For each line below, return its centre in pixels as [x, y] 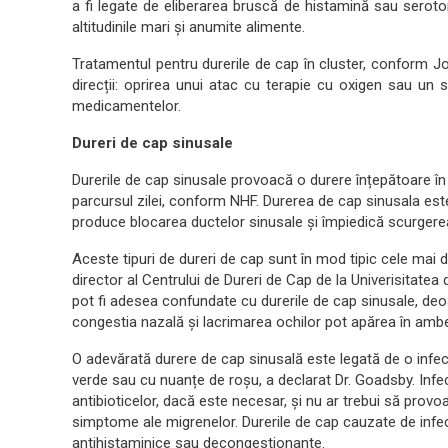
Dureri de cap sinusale [152, 142]
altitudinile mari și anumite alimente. [188, 26]
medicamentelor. [126, 105]
